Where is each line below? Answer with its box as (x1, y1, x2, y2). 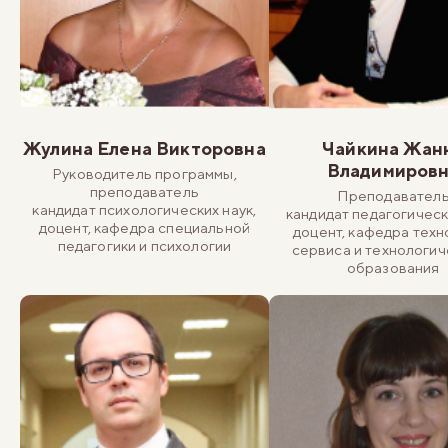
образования (346, 258, 440, 276)
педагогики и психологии (57, 236, 232, 254)
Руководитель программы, (52, 164, 237, 182)
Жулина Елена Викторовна (23, 137, 266, 159)
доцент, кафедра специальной (38, 218, 251, 236)
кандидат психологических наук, (32, 200, 257, 218)
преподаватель (89, 182, 199, 200)
